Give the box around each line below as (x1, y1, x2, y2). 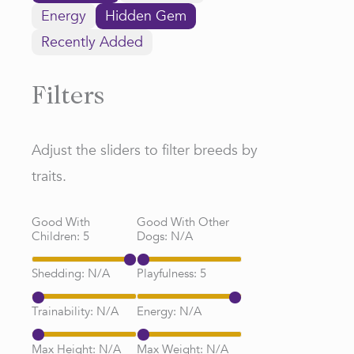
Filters (32, 85, 104, 111)
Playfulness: (137, 265, 200, 282)
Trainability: (32, 303, 96, 319)
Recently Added (41, 32, 143, 52)
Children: (32, 228, 83, 244)
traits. (32, 167, 66, 186)
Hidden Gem (105, 6, 186, 26)
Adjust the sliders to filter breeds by (32, 141, 258, 160)
